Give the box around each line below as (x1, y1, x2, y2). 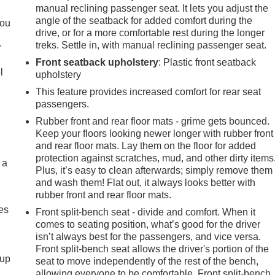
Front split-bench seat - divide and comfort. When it (36, 207, 256, 218)
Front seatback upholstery (36, 57, 159, 68)
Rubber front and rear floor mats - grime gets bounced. (36, 116, 270, 127)
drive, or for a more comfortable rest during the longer (36, 28, 265, 39)
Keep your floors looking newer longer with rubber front (36, 128, 274, 139)
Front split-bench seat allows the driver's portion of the (36, 244, 269, 255)
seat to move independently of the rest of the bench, (36, 256, 259, 267)
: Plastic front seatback (158, 57, 257, 68)
